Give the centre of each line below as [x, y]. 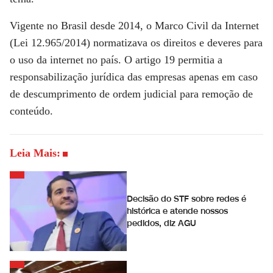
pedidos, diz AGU [161, 223]
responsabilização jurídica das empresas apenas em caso [134, 77]
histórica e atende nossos [177, 211]
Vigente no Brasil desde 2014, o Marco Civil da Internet [134, 26]
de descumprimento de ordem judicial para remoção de [131, 94]
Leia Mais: [35, 153]
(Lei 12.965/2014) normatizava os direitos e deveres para [136, 43]
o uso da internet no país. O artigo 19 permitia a [116, 60]
